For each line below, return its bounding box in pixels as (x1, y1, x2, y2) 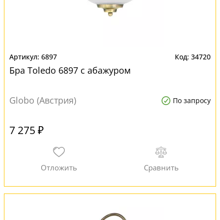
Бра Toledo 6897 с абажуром (9, 64, 131, 76)
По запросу (173, 96, 211, 105)
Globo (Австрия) (9, 94, 76, 106)
